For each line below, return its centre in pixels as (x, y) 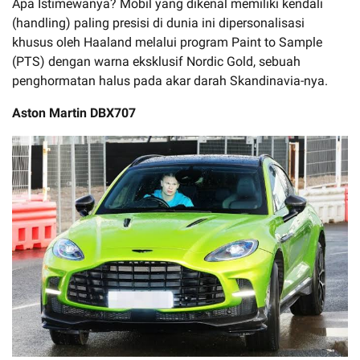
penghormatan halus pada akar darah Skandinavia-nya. (170, 81)
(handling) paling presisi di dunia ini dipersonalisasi (158, 23)
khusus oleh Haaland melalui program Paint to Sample (167, 43)
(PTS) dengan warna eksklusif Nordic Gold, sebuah (156, 62)
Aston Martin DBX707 (74, 113)
